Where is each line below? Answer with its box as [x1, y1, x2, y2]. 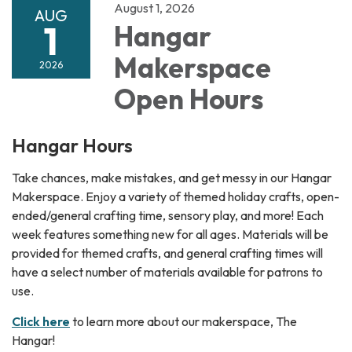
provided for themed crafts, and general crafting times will [12, 244, 323, 261]
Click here [12, 313, 70, 329]
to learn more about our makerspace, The [70, 313, 297, 329]
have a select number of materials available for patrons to [12, 263, 323, 280]
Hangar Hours [12, 133, 133, 157]
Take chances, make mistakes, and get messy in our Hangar [12, 169, 332, 185]
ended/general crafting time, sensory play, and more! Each [12, 207, 324, 223]
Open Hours [114, 81, 263, 116]
